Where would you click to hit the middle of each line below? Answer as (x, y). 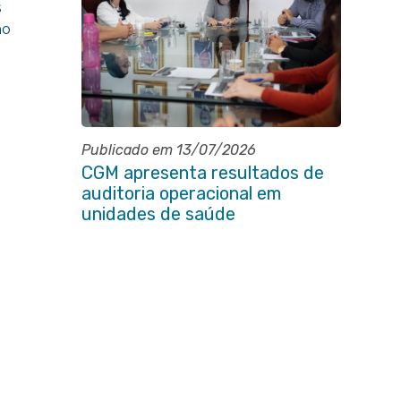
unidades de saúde (158, 214)
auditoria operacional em (181, 193)
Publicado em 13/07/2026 (168, 150)
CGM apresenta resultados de (202, 173)
